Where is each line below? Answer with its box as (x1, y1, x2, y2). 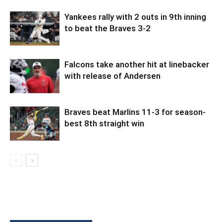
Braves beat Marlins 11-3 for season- (64, 107, 206, 117)
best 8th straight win (64, 118, 144, 128)
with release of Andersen (64, 71, 161, 81)
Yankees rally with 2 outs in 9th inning (64, 12, 206, 22)
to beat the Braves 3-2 (64, 23, 151, 33)
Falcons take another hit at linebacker (64, 59, 209, 69)
